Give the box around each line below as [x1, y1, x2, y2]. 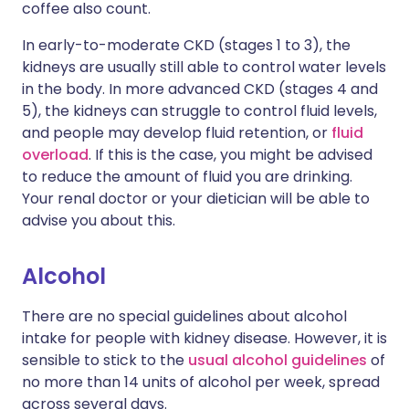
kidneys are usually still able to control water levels [22, 57, 386, 78]
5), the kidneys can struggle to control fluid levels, [22, 100, 377, 121]
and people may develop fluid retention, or [22, 122, 331, 143]
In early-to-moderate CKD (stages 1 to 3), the [22, 35, 351, 56]
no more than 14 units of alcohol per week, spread [22, 372, 380, 393]
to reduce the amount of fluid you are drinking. [22, 166, 352, 187]
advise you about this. [22, 210, 175, 231]
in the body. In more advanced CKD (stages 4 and [22, 79, 378, 100]
